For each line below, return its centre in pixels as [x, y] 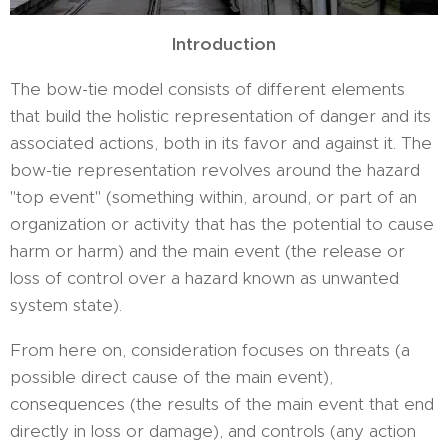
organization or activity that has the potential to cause [222, 224]
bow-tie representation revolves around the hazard [215, 170]
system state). [66, 305]
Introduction [224, 44]
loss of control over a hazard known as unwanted [204, 278]
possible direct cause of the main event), [171, 377]
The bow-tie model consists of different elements [207, 89]
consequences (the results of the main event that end [222, 404]
